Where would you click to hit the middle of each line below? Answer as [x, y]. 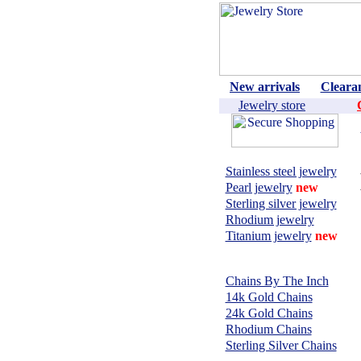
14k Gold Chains [269, 297]
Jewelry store [272, 105]
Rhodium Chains [268, 329]
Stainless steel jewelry [281, 171]
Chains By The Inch [277, 281]
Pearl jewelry [259, 187]
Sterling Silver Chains [281, 345]
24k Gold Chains [269, 313]
